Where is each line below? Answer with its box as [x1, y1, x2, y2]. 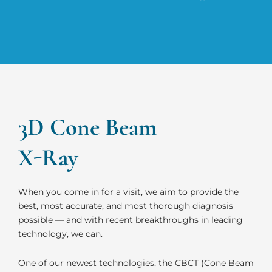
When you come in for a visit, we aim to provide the [18, 186, 239, 198]
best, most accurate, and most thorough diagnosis [18, 200, 233, 212]
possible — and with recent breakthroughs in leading [18, 214, 243, 226]
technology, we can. [18, 228, 103, 240]
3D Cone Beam [18, 113, 157, 142]
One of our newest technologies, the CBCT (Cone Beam [18, 257, 254, 268]
